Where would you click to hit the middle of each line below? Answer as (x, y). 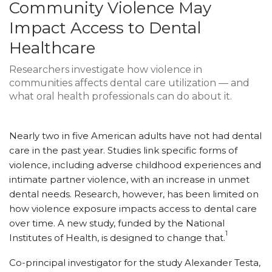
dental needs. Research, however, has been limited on (134, 194)
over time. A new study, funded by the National (117, 223)
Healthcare (52, 48)
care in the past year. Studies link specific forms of (123, 150)
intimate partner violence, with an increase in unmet (129, 179)
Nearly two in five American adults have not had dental (135, 135)
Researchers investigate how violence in (106, 69)
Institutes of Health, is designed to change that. (117, 237)
